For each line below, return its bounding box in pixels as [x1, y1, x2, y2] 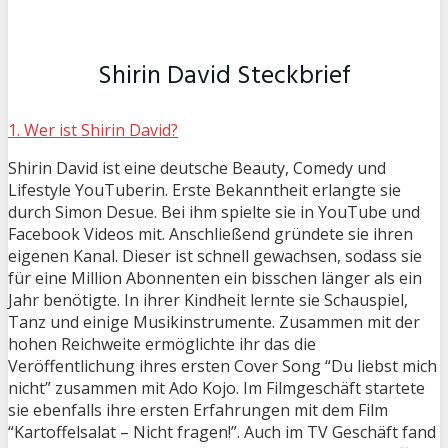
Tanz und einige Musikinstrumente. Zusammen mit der [8, 310, 420, 333]
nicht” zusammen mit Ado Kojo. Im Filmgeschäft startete [8, 376, 425, 399]
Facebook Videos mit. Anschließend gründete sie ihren [8, 222, 413, 245]
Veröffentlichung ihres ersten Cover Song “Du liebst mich [8, 354, 437, 377]
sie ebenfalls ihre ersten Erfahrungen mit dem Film [8, 398, 388, 421]
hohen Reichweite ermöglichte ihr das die [8, 332, 316, 355]
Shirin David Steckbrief [97, 56, 351, 98]
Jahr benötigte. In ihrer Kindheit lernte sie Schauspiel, [8, 288, 408, 311]
